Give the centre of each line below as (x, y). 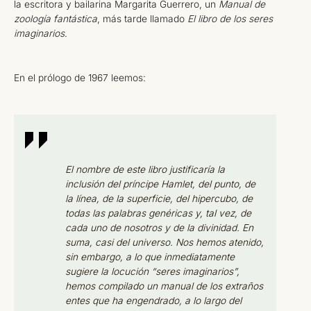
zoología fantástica (56, 19)
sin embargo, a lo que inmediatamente (150, 257)
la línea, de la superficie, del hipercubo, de (159, 198)
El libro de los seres (230, 19)
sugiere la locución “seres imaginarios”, (152, 271)
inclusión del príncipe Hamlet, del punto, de (160, 184)
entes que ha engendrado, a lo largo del (153, 300)
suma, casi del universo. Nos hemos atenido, (164, 242)
